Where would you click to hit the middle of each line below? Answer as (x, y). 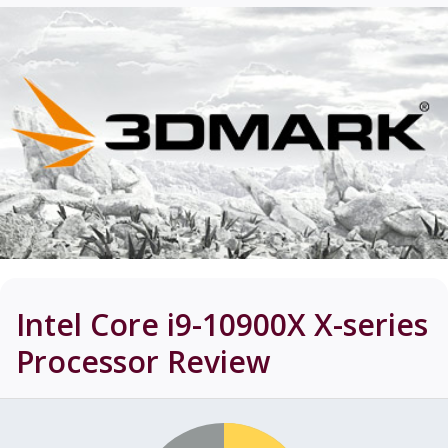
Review (214, 362)
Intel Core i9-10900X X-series (222, 325)
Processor (87, 362)
